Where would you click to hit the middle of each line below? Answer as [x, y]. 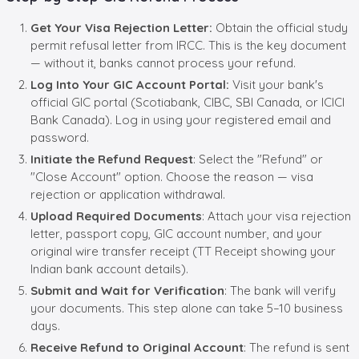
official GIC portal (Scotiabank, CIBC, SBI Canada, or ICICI [188, 102]
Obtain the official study [282, 27]
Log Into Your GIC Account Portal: [130, 84]
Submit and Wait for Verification [127, 290]
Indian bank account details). [109, 268]
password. [60, 137]
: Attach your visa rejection [276, 216]
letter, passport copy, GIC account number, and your [176, 233]
